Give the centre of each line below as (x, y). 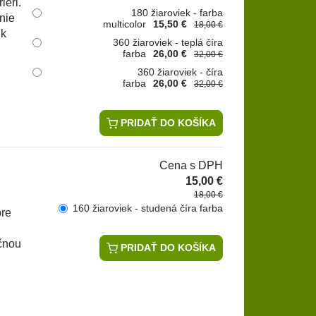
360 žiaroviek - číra (180, 72)
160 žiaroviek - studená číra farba (148, 208)
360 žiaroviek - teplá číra (168, 42)
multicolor (124, 24)
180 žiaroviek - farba (177, 12)
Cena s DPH (191, 166)
